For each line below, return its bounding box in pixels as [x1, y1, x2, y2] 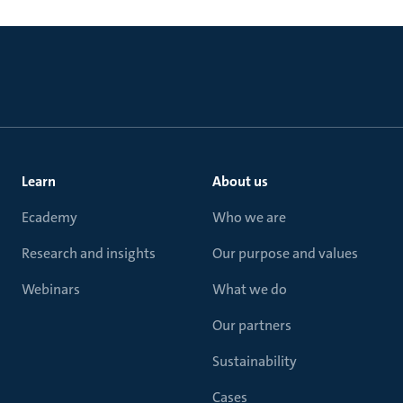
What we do [212, 280, 287, 299]
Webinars [22, 280, 80, 299]
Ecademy [22, 208, 77, 227]
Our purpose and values [212, 244, 358, 263]
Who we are [212, 208, 286, 227]
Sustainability [212, 352, 297, 371]
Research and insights [22, 244, 156, 263]
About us [212, 172, 268, 191]
